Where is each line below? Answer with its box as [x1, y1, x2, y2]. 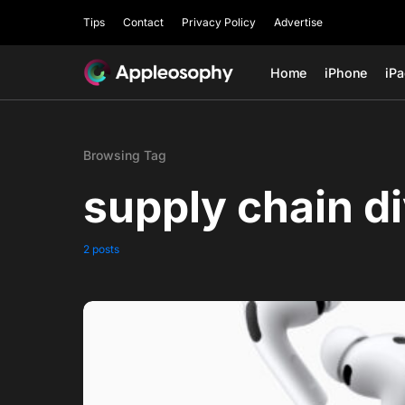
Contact [123, 15, 164, 29]
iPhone [325, 64, 368, 80]
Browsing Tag [83, 147, 166, 163]
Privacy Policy [182, 15, 256, 29]
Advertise [274, 15, 323, 29]
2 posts [83, 242, 119, 256]
